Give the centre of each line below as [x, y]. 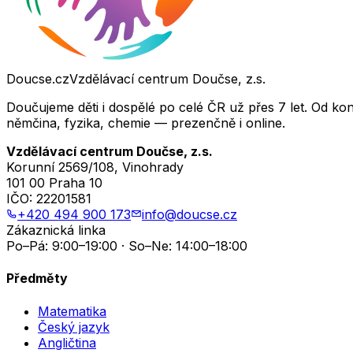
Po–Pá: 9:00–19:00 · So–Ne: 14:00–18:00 [127, 245]
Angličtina [67, 342]
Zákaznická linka [56, 230]
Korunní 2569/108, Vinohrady [95, 167]
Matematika [72, 311]
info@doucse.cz [190, 214]
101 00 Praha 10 [54, 182]
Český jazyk [74, 327]
